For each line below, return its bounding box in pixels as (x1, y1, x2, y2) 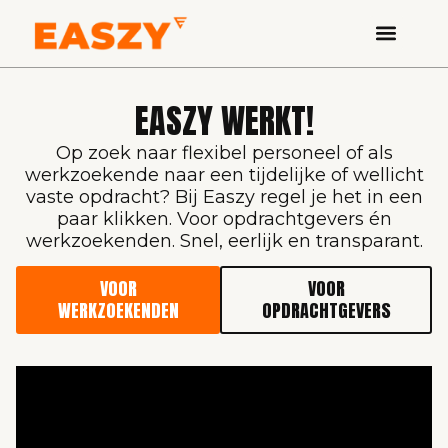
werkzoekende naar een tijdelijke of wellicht (24, 164, 424, 186)
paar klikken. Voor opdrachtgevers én (56, 208, 392, 230)
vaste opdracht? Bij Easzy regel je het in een (25, 186, 423, 208)
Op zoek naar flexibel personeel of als (55, 142, 393, 164)
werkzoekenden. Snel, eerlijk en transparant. (25, 230, 423, 252)
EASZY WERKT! (134, 95, 314, 146)
